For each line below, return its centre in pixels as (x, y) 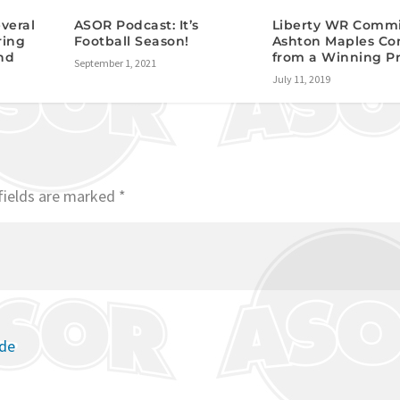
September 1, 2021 (115, 63)
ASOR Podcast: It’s (136, 25)
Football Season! (131, 42)
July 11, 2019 (301, 79)
